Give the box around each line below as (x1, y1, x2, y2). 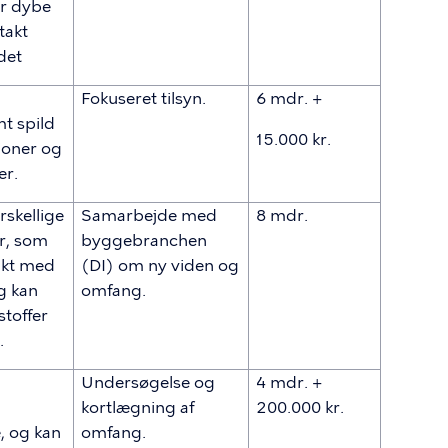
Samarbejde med (81, 206, 218, 225)
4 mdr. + (256, 373, 323, 392)
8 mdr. (256, 206, 309, 225)
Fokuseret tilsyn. (81, 89, 207, 108)
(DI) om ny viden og (81, 256, 240, 275)
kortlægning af (81, 398, 196, 417)
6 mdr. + (256, 89, 323, 108)
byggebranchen (81, 231, 208, 250)
